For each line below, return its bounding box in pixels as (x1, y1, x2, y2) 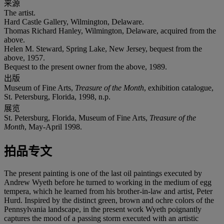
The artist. (4, 8, 35, 17)
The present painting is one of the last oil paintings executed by (4, 168, 202, 177)
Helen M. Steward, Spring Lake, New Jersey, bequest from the (4, 44, 202, 53)
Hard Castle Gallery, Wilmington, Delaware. (4, 17, 144, 26)
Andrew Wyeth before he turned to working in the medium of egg (4, 177, 211, 186)
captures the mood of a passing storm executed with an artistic (4, 213, 198, 222)
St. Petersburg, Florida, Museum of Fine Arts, (4, 113, 149, 122)
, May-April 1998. (24, 122, 82, 131)
